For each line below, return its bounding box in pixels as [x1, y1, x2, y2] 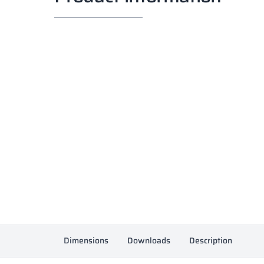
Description [189, 234, 232, 247]
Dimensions [64, 234, 108, 247]
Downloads [127, 234, 170, 247]
